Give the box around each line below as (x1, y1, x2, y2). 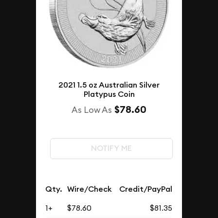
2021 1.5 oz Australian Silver (58, 80, 160, 91)
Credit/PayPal (119, 184, 173, 195)
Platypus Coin (83, 89, 135, 100)
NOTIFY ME (91, 143, 132, 154)
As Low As (72, 104, 112, 116)
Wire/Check (67, 184, 112, 195)
